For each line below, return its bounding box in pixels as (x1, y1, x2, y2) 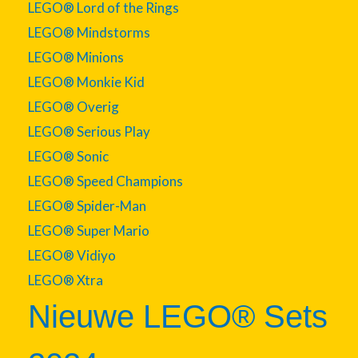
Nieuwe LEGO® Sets (28, 298, 328, 334)
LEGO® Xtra (28, 271, 103, 288)
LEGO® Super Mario (28, 221, 149, 239)
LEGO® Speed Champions (28, 172, 183, 189)
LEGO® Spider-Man (28, 197, 146, 214)
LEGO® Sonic (28, 147, 109, 165)
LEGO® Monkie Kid (28, 73, 145, 90)
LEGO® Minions (28, 48, 124, 66)
